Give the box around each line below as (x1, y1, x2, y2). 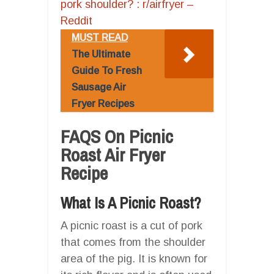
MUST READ (72, 32, 128, 43)
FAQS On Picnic (61, 124, 173, 149)
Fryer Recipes (72, 98, 135, 109)
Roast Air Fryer (61, 142, 165, 167)
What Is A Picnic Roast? (61, 192, 201, 213)
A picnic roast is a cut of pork (61, 219, 202, 232)
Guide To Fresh (72, 65, 142, 76)
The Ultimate (72, 48, 130, 59)
